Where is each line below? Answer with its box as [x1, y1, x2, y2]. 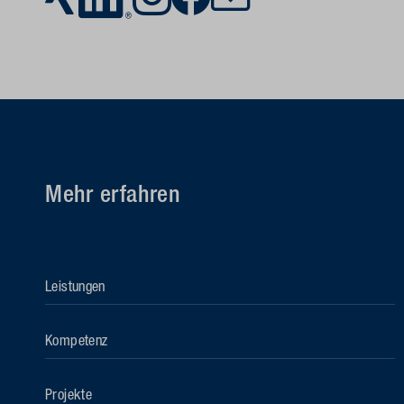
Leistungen [45, 280, 106, 297]
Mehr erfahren [45, 184, 180, 210]
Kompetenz [45, 334, 108, 351]
